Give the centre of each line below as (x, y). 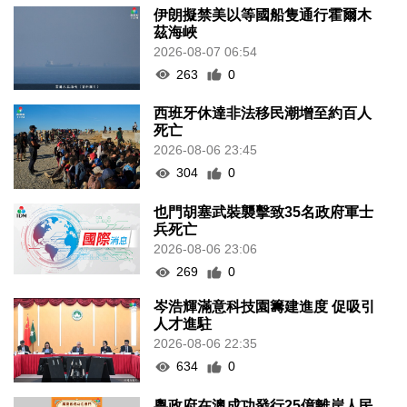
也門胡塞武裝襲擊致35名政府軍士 (264, 213)
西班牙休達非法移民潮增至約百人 (263, 114)
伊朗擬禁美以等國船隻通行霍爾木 (263, 15)
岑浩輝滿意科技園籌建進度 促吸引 (265, 307)
